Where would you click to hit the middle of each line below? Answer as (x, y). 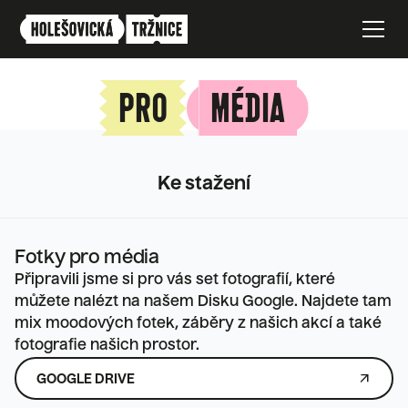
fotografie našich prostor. (107, 346)
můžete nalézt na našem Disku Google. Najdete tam (203, 302)
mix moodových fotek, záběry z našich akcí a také (198, 324)
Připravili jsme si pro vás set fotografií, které (175, 280)
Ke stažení (204, 185)
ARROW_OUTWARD (364, 378)
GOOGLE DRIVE (86, 379)
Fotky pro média (87, 259)
